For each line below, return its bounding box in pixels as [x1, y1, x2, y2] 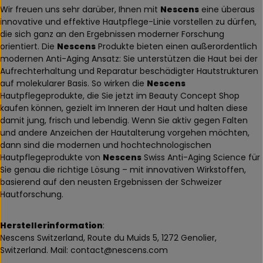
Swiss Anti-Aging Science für [141, 151, 260, 163]
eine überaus [199, 3, 255, 15]
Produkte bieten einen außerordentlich [96, 40, 257, 52]
